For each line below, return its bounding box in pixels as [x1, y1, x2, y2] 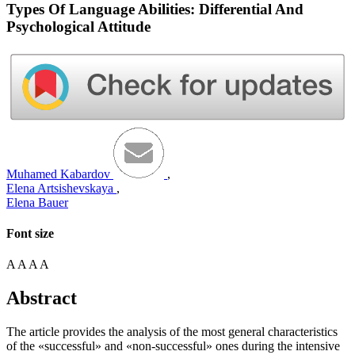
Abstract [6, 288, 77, 309]
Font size [6, 227, 54, 241]
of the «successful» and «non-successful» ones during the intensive [6, 339, 340, 353]
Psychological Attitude [6, 17, 151, 35]
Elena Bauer [6, 195, 68, 209]
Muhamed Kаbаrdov [6, 166, 113, 181]
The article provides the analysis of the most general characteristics [6, 325, 338, 339]
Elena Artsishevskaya [6, 181, 116, 195]
